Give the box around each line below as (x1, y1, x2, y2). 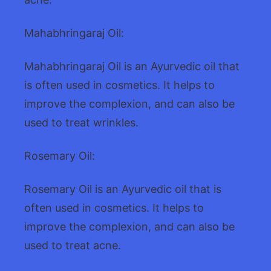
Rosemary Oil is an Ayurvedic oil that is (24, 183, 221, 196)
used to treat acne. (24, 239, 121, 252)
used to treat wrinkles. (24, 116, 139, 129)
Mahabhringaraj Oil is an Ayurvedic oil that (24, 60, 240, 73)
